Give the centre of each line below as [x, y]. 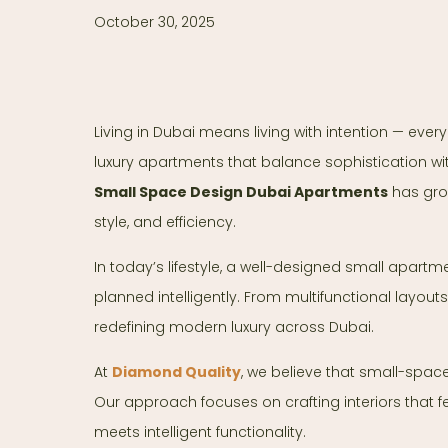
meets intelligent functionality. [200, 432]
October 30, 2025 [154, 22]
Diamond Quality [176, 372]
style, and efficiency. [165, 222]
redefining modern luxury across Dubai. [234, 327]
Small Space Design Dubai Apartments [241, 192]
